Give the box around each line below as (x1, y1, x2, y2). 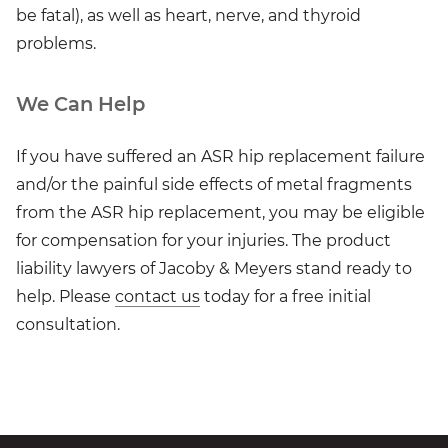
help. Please (16, 286, 115, 306)
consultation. (16, 314, 120, 334)
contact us (115, 286, 200, 306)
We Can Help (16, 92, 145, 117)
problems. (16, 33, 96, 53)
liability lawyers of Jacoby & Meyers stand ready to (16, 258, 412, 278)
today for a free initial (200, 286, 371, 306)
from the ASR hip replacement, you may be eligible (16, 202, 425, 222)
